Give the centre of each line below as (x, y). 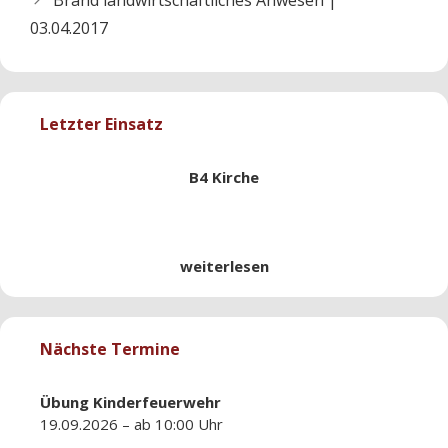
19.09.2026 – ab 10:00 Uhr (131, 423)
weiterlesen (224, 265)
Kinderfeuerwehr (157, 401)
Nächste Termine (110, 348)
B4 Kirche (224, 176)
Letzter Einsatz (101, 123)
